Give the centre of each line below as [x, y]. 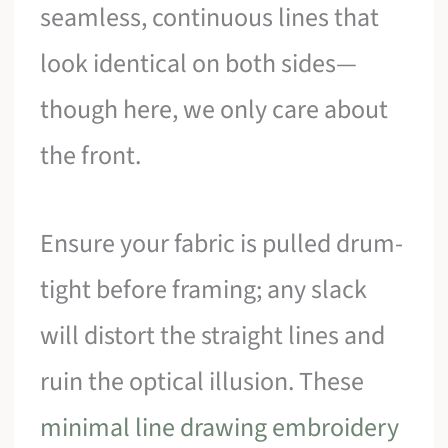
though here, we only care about [214, 110]
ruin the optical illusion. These [202, 381]
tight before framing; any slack [204, 289]
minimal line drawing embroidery [220, 427]
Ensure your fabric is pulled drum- [222, 243]
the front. [91, 156]
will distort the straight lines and [213, 335]
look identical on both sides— [199, 64]
